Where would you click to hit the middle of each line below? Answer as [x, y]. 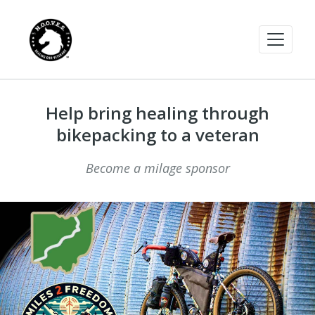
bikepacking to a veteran [157, 135]
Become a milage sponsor [157, 168]
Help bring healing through [157, 113]
